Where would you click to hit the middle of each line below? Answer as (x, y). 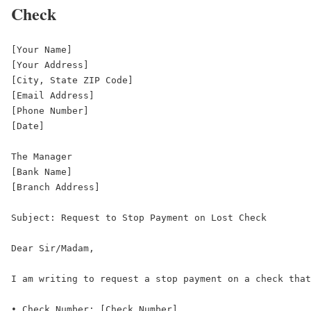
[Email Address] (58, 96)
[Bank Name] (47, 172)
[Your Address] (56, 65)
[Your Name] (47, 50)
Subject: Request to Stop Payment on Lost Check (144, 218)
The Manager (47, 157)
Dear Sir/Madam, (58, 249)
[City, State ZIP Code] (78, 81)
